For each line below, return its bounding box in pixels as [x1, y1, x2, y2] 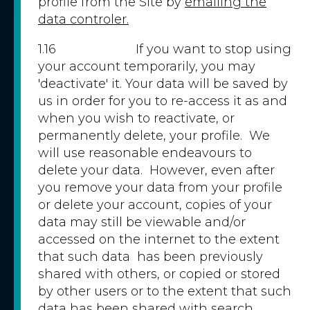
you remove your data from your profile [38, 180, 282, 195]
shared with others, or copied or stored [38, 266, 280, 282]
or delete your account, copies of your [38, 197, 272, 212]
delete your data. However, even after [38, 163, 275, 178]
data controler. [38, 12, 129, 27]
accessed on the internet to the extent [38, 232, 280, 247]
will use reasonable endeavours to [38, 145, 252, 161]
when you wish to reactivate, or [38, 111, 235, 126]
